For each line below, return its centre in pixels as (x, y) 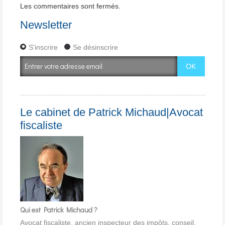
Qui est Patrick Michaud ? (59, 210)
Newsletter (46, 25)
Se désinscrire (95, 47)
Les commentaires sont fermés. (70, 6)
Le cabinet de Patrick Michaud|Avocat (111, 112)
